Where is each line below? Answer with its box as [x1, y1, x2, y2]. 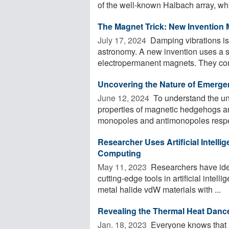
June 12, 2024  [98, 91, 151, 104]
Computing [98, 147, 141, 159]
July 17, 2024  [98, 34, 148, 46]
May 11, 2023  [98, 161, 149, 173]
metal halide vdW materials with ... [98, 183, 221, 195]
